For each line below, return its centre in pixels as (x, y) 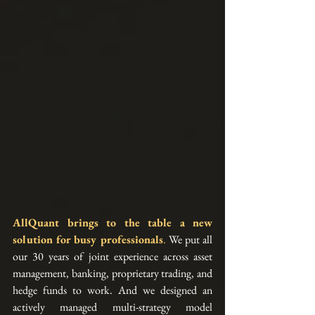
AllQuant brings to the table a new (112, 223)
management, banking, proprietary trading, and (112, 274)
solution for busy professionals (88, 240)
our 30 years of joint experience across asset (112, 257)
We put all (189, 240)
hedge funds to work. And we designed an (112, 290)
